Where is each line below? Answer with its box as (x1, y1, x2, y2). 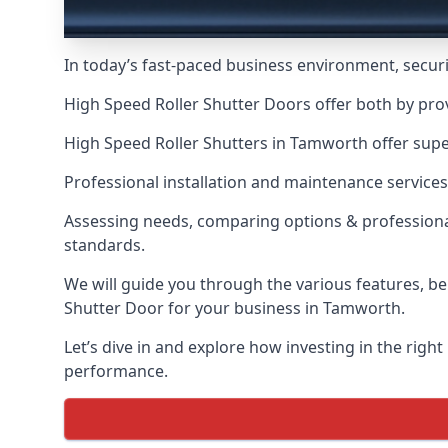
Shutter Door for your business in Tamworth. (64, 297, 405, 319)
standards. (64, 234, 145, 256)
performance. (64, 360, 168, 382)
